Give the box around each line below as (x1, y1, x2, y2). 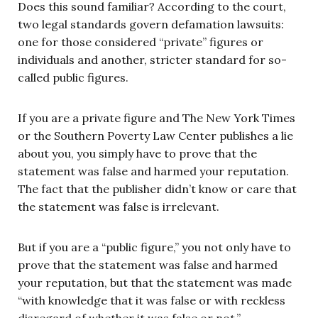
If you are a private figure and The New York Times (18, 110, 295, 125)
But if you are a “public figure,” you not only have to (18, 239, 291, 254)
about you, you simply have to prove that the (18, 146, 257, 160)
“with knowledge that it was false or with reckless (18, 292, 285, 307)
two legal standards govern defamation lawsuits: (18, 16, 284, 31)
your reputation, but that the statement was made (18, 275, 292, 290)
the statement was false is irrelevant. (18, 199, 222, 214)
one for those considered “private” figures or (18, 34, 263, 49)
